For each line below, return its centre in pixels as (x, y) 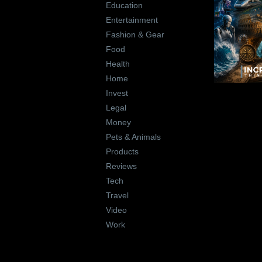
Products (122, 152)
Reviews (121, 166)
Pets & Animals (133, 137)
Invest (117, 93)
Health (118, 64)
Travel (117, 196)
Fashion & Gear (135, 35)
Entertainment (132, 20)
